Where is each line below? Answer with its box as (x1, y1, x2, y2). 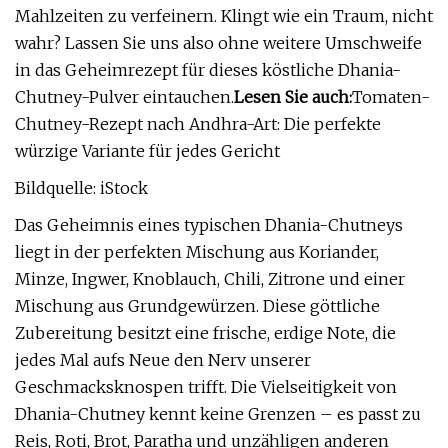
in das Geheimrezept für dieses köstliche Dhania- (15, 60, 401, 80)
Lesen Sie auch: (234, 87, 352, 107)
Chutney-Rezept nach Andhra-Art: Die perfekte (15, 114, 381, 134)
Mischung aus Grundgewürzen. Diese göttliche (15, 296, 380, 316)
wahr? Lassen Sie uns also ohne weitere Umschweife (15, 33, 422, 53)
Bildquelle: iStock (15, 178, 148, 198)
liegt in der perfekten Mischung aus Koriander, (15, 242, 379, 262)
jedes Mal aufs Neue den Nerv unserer (15, 350, 311, 370)
